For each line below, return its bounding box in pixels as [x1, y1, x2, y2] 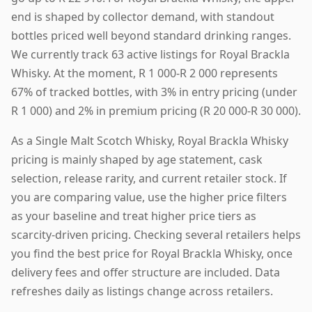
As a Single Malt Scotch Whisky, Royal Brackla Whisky [11, 132, 288, 148]
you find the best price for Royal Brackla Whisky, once [11, 245, 292, 261]
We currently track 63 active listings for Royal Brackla [11, 46, 290, 62]
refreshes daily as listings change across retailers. [11, 283, 273, 299]
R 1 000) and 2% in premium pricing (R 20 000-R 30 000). [11, 102, 301, 118]
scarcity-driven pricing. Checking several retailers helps [11, 226, 301, 242]
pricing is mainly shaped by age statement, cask [11, 151, 263, 167]
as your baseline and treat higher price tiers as [11, 208, 256, 224]
